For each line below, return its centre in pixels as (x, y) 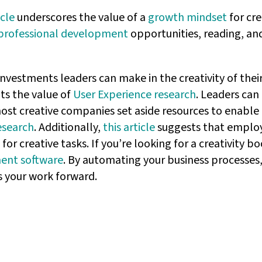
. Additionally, (68, 128)
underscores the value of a (81, 18)
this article (129, 128)
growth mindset (187, 18)
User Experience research (135, 95)
